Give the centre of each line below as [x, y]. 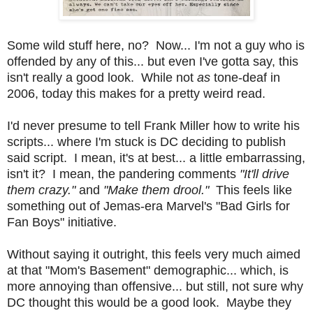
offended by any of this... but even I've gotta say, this [153, 61]
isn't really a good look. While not [102, 77]
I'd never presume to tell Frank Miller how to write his [153, 125]
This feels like [250, 190]
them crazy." [41, 190]
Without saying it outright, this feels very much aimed [154, 254]
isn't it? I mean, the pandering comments [123, 174]
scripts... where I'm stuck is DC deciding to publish [146, 141]
